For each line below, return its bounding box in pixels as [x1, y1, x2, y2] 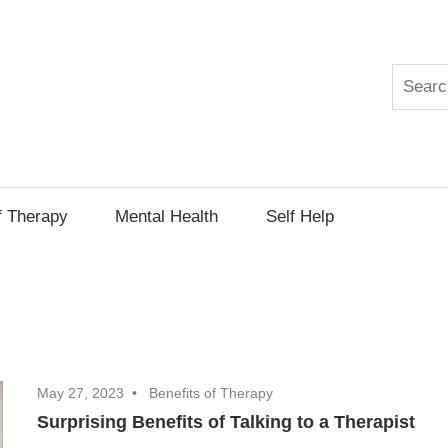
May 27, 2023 [37, 385, 125, 402]
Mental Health [115, 206, 219, 226]
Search [390, 67, 444, 87]
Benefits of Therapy [149, 385, 274, 402]
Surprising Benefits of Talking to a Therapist [37, 412, 416, 433]
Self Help [265, 206, 334, 226]
